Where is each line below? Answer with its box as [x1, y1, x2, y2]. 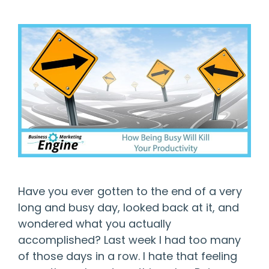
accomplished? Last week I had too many [18, 232, 241, 247]
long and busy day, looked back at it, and [18, 199, 239, 215]
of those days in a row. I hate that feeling [18, 248, 237, 264]
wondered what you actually [18, 216, 171, 231]
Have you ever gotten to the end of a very [18, 183, 242, 199]
